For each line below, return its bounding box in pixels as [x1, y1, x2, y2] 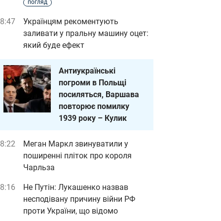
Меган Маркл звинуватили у [23, 139, 128, 148]
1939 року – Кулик [59, 113, 127, 123]
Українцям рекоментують [23, 17, 118, 26]
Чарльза [23, 163, 55, 172]
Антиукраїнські [59, 66, 115, 75]
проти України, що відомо [23, 206, 118, 216]
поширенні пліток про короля [23, 151, 132, 160]
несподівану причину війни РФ [23, 194, 135, 204]
